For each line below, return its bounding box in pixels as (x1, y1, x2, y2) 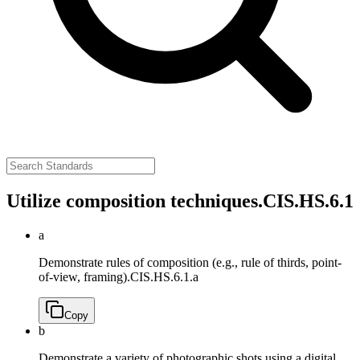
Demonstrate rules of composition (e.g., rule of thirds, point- (39, 255, 342, 269)
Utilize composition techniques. (6, 190, 263, 211)
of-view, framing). (39, 269, 130, 284)
